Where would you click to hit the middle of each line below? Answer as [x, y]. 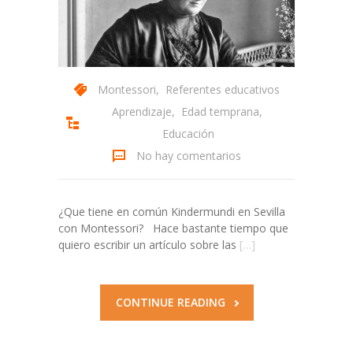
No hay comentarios [188, 156]
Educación [188, 134]
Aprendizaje [141, 112]
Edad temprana [220, 112]
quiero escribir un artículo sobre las [147, 245]
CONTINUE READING [170, 303]
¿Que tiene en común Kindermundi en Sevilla [172, 212]
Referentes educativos [222, 90]
